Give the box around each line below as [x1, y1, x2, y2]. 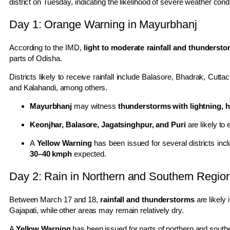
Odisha [36, 53, 60, 63]
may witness [72, 101, 118, 110]
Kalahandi [23, 83, 56, 92]
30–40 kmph [30, 149, 72, 158]
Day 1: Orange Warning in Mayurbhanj [9, 17, 197, 31]
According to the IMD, [9, 43, 84, 52]
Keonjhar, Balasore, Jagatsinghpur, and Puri [30, 120, 186, 129]
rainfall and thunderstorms [100, 195, 195, 204]
